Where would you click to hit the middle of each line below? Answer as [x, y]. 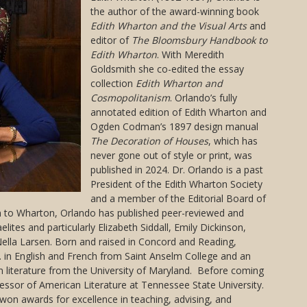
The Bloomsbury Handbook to [199, 40]
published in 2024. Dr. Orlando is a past [177, 170]
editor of [111, 40]
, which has [233, 141]
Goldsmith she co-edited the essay [167, 69]
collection [113, 83]
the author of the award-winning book [175, 11]
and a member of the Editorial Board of [178, 198]
